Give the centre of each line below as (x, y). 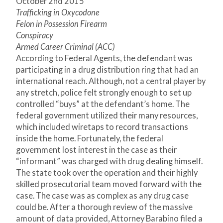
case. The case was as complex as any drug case (102, 196)
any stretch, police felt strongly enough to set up (104, 93)
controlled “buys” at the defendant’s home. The (103, 104)
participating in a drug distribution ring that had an (107, 70)
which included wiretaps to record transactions (102, 127)
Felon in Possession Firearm (61, 24)
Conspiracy (35, 36)
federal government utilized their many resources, (107, 116)
